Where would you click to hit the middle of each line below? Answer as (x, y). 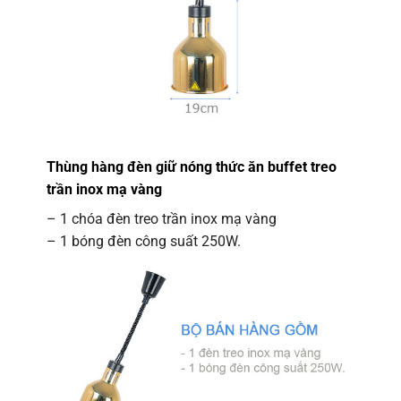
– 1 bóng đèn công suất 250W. (143, 241)
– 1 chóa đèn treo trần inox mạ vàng (161, 218)
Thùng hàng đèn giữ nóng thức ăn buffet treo (191, 166)
